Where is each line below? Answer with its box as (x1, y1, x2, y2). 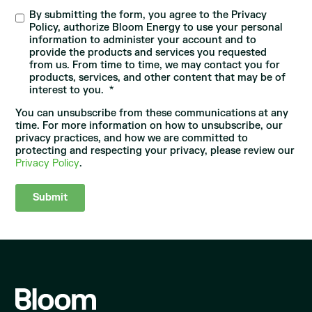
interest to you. (29, 84, 110, 96)
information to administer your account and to (29, 33, 257, 46)
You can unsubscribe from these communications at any (15, 107, 289, 119)
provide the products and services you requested (29, 46, 267, 58)
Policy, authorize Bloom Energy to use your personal (29, 21, 283, 33)
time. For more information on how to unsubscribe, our (15, 119, 283, 132)
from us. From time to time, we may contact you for (29, 58, 281, 71)
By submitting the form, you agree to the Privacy (29, 8, 267, 21)
